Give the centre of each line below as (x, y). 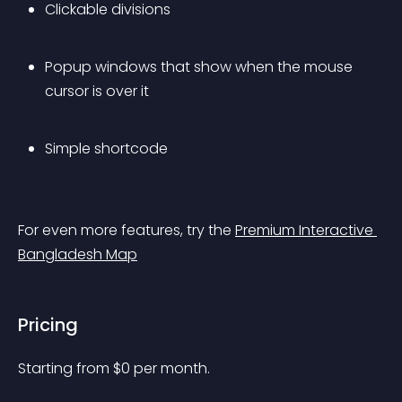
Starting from (66, 368)
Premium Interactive (306, 230)
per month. (172, 368)
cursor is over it (97, 91)
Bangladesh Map (78, 254)
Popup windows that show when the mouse (201, 67)
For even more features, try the (127, 230)
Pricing (48, 325)
